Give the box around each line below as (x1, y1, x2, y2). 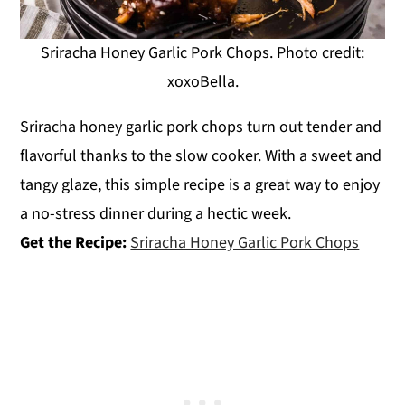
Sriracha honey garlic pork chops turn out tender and (20, 115, 382, 138)
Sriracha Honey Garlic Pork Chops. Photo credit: (41, 41, 364, 64)
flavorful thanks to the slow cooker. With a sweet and (20, 144, 382, 167)
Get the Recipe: (20, 231, 131, 254)
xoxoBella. (166, 70, 239, 93)
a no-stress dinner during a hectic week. (20, 202, 292, 225)
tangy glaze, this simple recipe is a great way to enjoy (20, 173, 381, 196)
